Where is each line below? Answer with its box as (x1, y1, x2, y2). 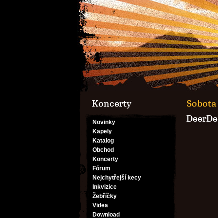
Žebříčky (92, 193, 117, 200)
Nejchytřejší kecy (92, 174, 141, 181)
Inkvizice (92, 183, 117, 190)
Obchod (92, 146, 114, 153)
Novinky (92, 119, 115, 126)
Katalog (92, 137, 114, 144)
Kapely (92, 128, 112, 135)
